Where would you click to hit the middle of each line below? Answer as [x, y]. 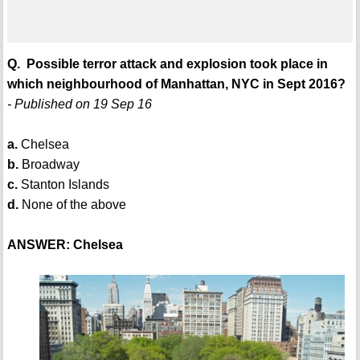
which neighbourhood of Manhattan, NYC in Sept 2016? [176, 84]
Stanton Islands [63, 185]
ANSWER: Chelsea [65, 245]
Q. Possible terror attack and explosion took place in [167, 64]
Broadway [49, 165]
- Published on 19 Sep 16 [79, 104]
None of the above [72, 205]
